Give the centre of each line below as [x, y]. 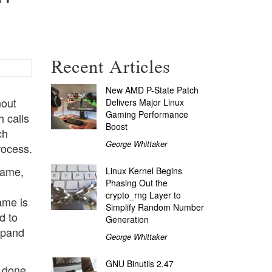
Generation [127, 219]
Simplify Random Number [155, 207]
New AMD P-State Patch [152, 90]
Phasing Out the [136, 182]
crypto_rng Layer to [143, 195]
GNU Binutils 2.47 [139, 263]
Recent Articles [110, 68]
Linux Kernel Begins [144, 170]
